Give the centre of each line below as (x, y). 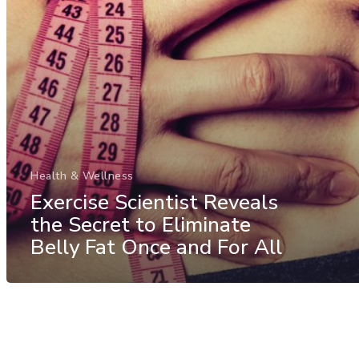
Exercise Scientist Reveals (154, 202)
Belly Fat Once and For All (156, 247)
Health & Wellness (82, 175)
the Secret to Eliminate (141, 224)
